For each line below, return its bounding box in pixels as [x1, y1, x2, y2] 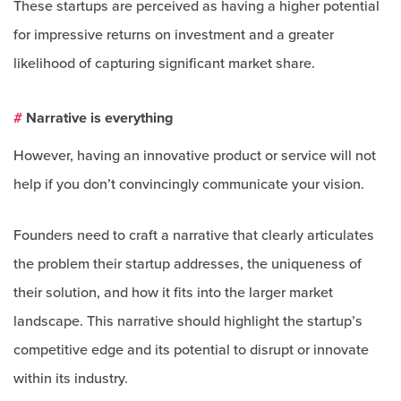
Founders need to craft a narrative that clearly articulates [13, 226, 374, 244]
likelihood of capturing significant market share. [13, 55, 315, 73]
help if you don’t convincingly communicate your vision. [13, 175, 364, 193]
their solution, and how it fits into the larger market [13, 284, 333, 302]
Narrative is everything [22, 109, 173, 127]
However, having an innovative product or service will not [13, 147, 376, 165]
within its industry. [13, 370, 128, 388]
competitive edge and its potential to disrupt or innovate [13, 341, 369, 359]
